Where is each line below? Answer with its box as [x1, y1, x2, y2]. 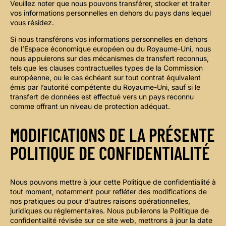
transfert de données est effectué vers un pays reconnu [10, 92, 194, 101]
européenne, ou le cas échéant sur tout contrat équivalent [10, 73, 201, 82]
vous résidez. [10, 18, 54, 27]
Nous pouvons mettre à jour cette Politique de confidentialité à [10, 178, 216, 187]
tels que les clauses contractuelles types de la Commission [10, 63, 203, 72]
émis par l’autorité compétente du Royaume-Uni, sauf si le [10, 82, 200, 91]
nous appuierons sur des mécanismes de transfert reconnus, [10, 53, 209, 63]
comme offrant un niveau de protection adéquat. [10, 101, 170, 110]
